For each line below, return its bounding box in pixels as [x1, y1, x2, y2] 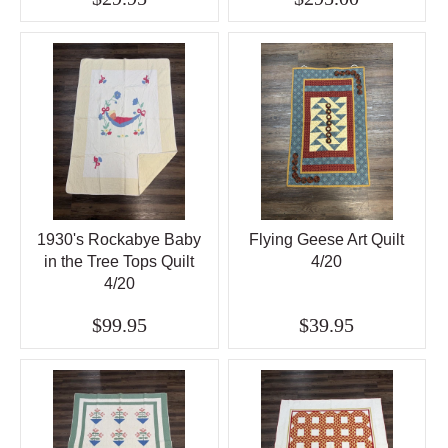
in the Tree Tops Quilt [44, 253, 195, 271]
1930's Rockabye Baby [37, 231, 202, 249]
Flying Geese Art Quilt [249, 231, 405, 249]
